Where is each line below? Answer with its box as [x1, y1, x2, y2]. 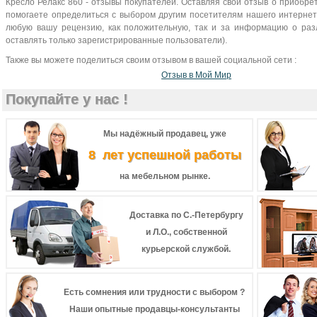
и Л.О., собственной [145, 227, 227, 237]
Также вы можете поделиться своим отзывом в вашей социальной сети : [6, 55, 296, 65]
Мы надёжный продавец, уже [103, 129, 226, 139]
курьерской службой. [142, 244, 231, 254]
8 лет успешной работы [88, 148, 241, 162]
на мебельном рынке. [120, 171, 210, 181]
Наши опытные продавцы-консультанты [69, 304, 240, 314]
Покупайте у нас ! [6, 91, 128, 107]
